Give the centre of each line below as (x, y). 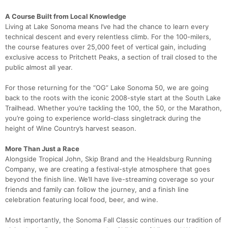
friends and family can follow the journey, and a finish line (97, 190)
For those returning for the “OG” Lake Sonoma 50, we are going (107, 88)
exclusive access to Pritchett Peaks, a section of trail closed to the (111, 57)
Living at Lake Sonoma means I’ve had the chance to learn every (107, 27)
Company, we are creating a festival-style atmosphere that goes (108, 169)
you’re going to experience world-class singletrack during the (103, 118)
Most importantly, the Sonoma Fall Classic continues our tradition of (113, 220)
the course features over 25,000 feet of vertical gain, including (106, 47)
